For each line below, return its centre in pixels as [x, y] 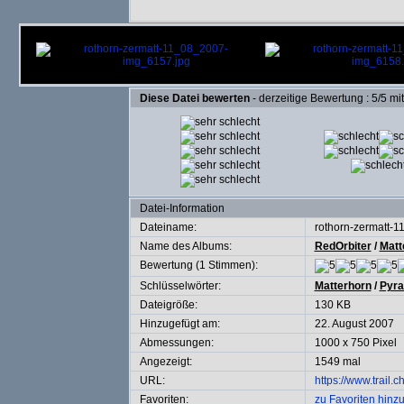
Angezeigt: [165, 362]
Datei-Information [182, 208]
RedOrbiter [343, 246]
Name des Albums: [185, 246]
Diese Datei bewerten [194, 98]
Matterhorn [343, 286]
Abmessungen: [176, 343]
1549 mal [337, 362]
